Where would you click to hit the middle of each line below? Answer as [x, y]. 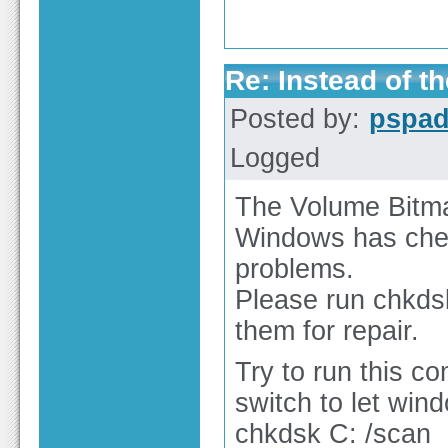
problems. [294, 269]
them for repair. [327, 331]
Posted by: [299, 119]
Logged [275, 158]
